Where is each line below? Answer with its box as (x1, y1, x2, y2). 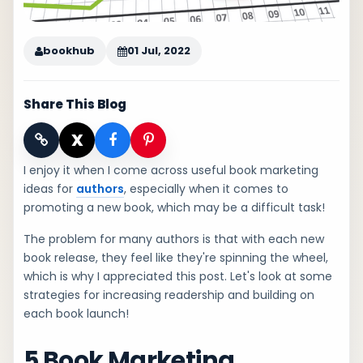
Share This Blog (23, 96, 126, 113)
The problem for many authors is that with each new (23, 231, 324, 247)
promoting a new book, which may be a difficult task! (23, 199, 325, 216)
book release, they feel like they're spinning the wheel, (23, 250, 328, 266)
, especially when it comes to (124, 181, 288, 197)
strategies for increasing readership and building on (23, 287, 314, 303)
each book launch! (23, 305, 129, 322)
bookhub (43, 43, 95, 58)
